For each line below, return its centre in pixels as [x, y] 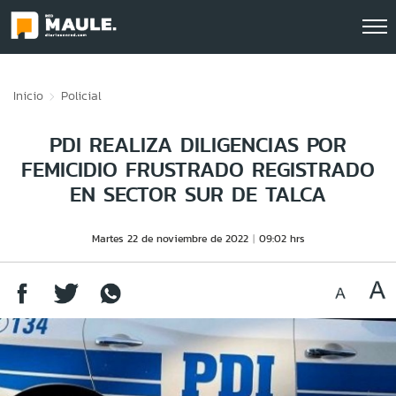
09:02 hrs [282, 238]
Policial [81, 95]
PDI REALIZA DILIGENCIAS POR [198, 145]
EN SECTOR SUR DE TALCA [198, 194]
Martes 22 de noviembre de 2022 [170, 238]
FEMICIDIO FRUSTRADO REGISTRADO [198, 169]
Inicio [28, 95]
